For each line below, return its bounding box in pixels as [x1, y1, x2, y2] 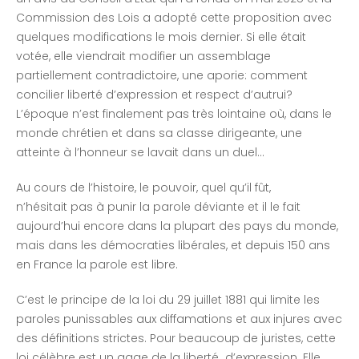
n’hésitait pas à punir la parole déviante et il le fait [16, 199, 301, 216]
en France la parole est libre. [16, 256, 181, 273]
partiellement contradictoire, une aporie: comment [16, 67, 308, 84]
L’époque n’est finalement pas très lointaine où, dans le [16, 106, 332, 123]
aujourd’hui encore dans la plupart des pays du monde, [16, 218, 338, 235]
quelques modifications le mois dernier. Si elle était [16, 29, 306, 46]
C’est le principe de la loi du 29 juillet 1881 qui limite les [16, 292, 320, 309]
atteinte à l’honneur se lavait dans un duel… [16, 144, 264, 161]
